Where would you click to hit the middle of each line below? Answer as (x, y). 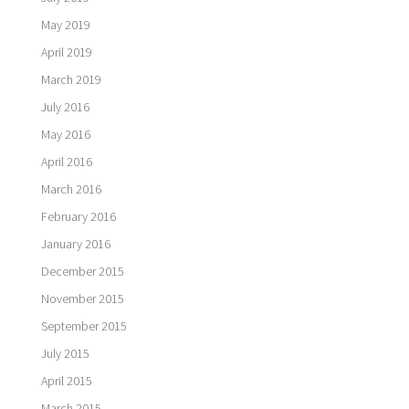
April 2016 (66, 161)
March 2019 (71, 79)
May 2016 (65, 134)
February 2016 (78, 216)
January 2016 (75, 243)
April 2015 (66, 380)
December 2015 (82, 271)
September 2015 (84, 325)
